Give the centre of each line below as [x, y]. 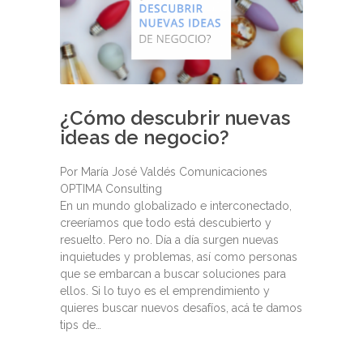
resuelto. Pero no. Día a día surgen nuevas [169, 239]
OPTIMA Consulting [111, 188]
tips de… [81, 325]
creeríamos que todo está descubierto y [166, 222]
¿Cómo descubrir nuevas [175, 117]
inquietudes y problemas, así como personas [179, 256]
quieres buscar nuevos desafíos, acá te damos [181, 307]
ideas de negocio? [145, 137]
